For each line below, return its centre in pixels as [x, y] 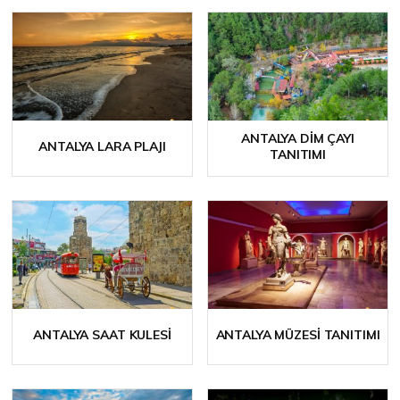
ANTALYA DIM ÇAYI [298, 139]
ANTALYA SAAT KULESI [102, 335]
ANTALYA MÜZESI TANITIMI [298, 335]
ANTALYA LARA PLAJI [102, 147]
